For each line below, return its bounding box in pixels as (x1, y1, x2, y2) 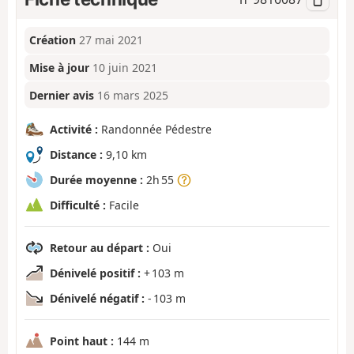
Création (29, 32, 77, 48)
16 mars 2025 (97, 87, 169, 103)
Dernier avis (29, 87, 95, 103)
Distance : (50, 146, 103, 162)
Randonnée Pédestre (98, 121, 212, 137)
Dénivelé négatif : (50, 290, 145, 306)
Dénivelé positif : (50, 265, 141, 281)
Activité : (50, 121, 98, 137)
